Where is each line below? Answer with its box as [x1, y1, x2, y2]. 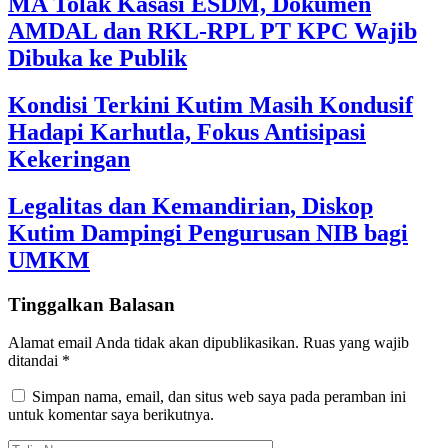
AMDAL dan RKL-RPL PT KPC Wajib [8, 17, 417, 44]
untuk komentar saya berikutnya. [8, 406, 214, 424]
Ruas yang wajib [303, 334, 409, 352]
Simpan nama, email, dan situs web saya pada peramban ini [32, 388, 406, 406]
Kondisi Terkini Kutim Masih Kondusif [8, 91, 413, 118]
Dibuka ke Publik [8, 44, 187, 71]
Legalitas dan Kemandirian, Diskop [8, 192, 373, 219]
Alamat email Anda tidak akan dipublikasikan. [8, 334, 299, 352]
